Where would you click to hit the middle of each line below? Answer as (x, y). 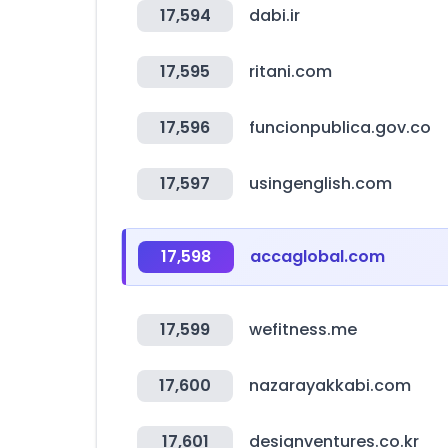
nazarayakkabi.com (330, 385)
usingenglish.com (320, 183)
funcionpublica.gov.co (340, 127)
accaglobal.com (317, 256)
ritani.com (290, 71)
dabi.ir (274, 15)
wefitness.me (303, 329)
